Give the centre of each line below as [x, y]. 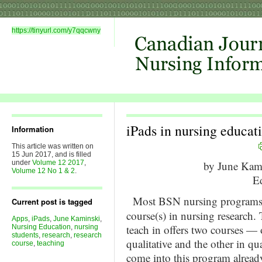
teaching [51, 243]
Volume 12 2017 [58, 163]
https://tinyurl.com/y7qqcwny [56, 30]
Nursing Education [41, 227]
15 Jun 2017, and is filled [51, 154]
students [25, 235]
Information [33, 129]
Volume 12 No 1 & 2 [43, 171]
